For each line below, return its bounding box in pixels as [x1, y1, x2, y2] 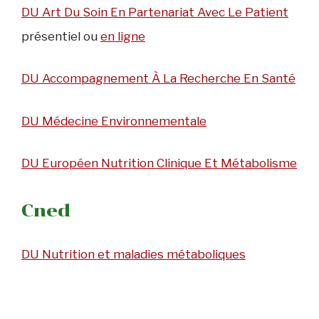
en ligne [100, 28, 145, 43]
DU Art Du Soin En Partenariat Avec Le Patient [21, 4, 288, 19]
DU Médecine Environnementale [21, 113, 206, 128]
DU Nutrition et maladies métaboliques [21, 246, 246, 261]
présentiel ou [21, 28, 100, 43]
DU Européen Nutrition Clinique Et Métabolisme [21, 156, 297, 171]
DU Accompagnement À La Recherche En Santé [21, 71, 296, 86]
